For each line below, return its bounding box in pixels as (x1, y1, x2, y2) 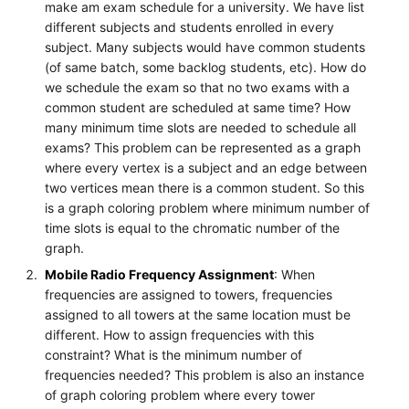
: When (274, 266, 316, 282)
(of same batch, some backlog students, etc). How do (45, 58, 367, 75)
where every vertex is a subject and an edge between (45, 159, 368, 175)
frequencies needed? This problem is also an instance (45, 366, 365, 383)
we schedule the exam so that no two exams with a (45, 79, 351, 95)
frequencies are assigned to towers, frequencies (45, 286, 333, 302)
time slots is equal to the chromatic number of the (45, 219, 341, 236)
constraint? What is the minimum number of (45, 346, 303, 362)
